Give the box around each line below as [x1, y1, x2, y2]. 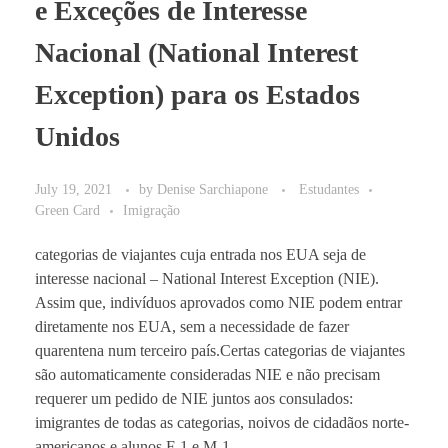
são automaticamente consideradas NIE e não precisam [35, 365, 380, 383]
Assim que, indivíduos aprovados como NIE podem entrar [35, 293, 402, 311]
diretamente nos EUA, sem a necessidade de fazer [35, 317, 349, 335]
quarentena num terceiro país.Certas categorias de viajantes [35, 341, 405, 359]
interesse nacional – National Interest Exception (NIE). [35, 269, 379, 287]
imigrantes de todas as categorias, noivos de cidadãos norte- [35, 413, 409, 431]
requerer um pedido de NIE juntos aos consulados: [35, 389, 353, 407]
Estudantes [299, 180, 359, 197]
